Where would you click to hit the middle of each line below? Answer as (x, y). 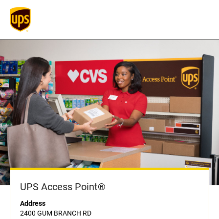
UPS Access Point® (63, 187)
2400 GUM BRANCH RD (56, 213)
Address (33, 204)
